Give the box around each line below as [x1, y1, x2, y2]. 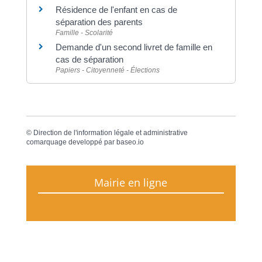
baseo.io [116, 138, 144, 146]
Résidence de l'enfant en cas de [55, 4, 177, 15]
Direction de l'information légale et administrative [33, 129, 188, 137]
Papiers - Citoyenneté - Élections [55, 65, 160, 74]
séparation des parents [55, 16, 143, 27]
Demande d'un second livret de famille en [55, 42, 212, 52]
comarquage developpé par [26, 138, 116, 146]
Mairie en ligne [94, 175, 168, 190]
